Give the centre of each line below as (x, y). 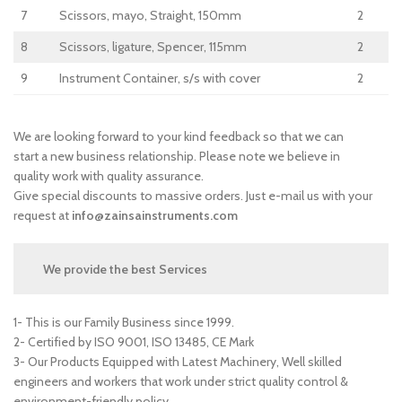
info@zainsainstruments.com (155, 215)
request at (43, 215)
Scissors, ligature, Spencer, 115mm (153, 47)
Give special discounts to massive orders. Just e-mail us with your (193, 196)
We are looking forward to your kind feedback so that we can (179, 136)
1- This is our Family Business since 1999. (124, 322)
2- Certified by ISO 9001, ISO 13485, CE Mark (134, 342)
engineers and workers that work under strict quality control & (181, 381)
